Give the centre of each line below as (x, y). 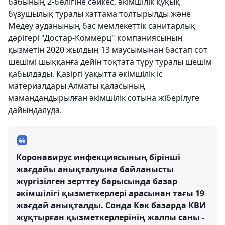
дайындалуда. (35, 110)
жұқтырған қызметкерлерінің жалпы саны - (110, 218)
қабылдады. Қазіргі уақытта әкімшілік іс (85, 74)
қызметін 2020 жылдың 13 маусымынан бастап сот (108, 50)
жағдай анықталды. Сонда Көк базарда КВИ (111, 206)
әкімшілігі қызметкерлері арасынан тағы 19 (110, 194)
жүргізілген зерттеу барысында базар (97, 182)
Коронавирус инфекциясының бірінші (98, 157)
